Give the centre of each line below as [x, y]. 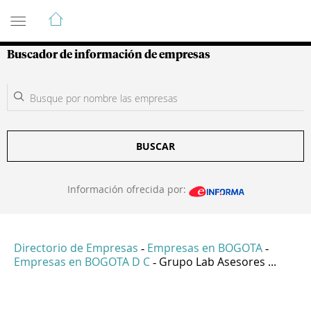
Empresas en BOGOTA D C [82, 262]
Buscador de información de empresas [109, 55]
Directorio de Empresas [76, 248]
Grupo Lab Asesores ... [218, 262]
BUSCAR [155, 146]
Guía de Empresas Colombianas [132, 13]
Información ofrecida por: [128, 189]
